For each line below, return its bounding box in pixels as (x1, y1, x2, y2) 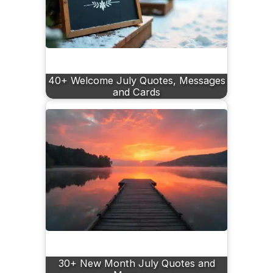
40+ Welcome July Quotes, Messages (48, 74, 225, 87)
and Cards (113, 85, 160, 98)
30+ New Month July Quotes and (58, 257, 215, 269)
